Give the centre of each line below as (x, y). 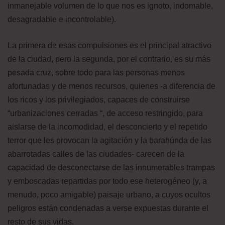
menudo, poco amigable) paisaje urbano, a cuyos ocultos (109, 194)
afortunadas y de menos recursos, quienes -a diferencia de (111, 86)
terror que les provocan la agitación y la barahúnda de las (109, 140)
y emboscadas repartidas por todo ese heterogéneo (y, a (107, 181)
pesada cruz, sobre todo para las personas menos (96, 72)
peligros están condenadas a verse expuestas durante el (108, 208)
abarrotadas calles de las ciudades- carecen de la (96, 154)
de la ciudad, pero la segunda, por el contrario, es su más (109, 59)
